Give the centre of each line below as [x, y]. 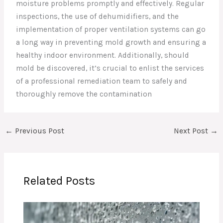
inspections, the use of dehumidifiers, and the [98, 17]
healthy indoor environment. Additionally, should [103, 56]
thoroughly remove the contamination [84, 94]
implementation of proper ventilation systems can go [111, 30]
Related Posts [59, 181]
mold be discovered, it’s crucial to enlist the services [110, 68]
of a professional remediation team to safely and [102, 81]
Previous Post [39, 131]
